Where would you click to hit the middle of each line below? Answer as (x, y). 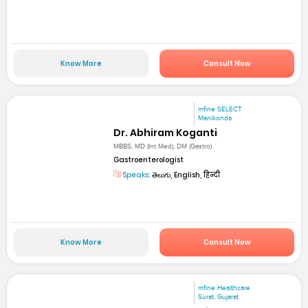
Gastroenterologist (149, 160)
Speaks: (136, 175)
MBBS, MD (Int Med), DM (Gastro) (163, 147)
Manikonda (215, 118)
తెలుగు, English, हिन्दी (186, 175)
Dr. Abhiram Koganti (166, 132)
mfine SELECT (220, 109)
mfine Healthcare (224, 288)
